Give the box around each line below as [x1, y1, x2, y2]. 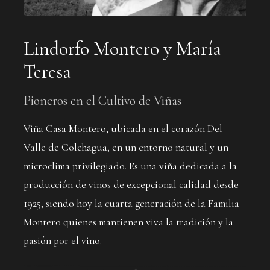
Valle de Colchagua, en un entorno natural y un [24, 141, 228, 154]
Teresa [24, 60, 71, 84]
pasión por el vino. [24, 234, 102, 248]
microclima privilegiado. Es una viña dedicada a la [24, 160, 237, 173]
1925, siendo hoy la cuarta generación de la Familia [24, 197, 239, 210]
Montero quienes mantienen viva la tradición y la [24, 216, 233, 229]
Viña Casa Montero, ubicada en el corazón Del [24, 122, 222, 136]
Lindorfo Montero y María [24, 37, 221, 61]
